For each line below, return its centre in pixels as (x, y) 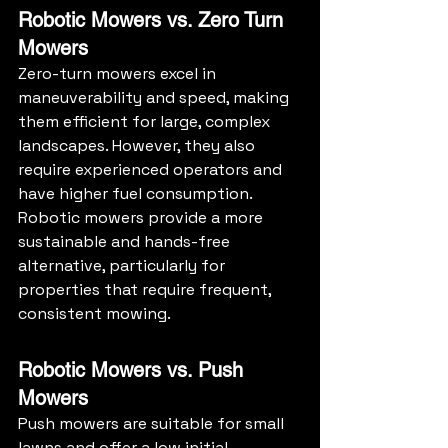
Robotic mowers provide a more (142, 218)
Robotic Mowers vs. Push (133, 370)
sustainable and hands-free (126, 242)
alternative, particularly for (123, 266)
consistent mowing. (94, 314)
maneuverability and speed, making (155, 98)
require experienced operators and (152, 170)
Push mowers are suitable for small (153, 424)
